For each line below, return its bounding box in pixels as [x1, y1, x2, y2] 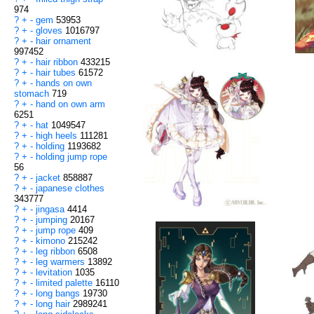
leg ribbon [36, 246, 78, 257]
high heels [36, 130, 80, 142]
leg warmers [36, 257, 88, 268]
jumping [36, 214, 70, 226]
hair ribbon [36, 57, 81, 68]
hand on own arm [36, 99, 105, 110]
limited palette [36, 278, 95, 289]
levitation [36, 267, 75, 278]
